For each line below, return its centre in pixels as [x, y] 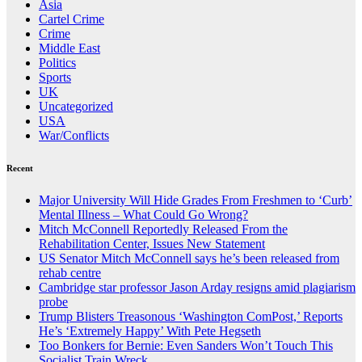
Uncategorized [76, 106]
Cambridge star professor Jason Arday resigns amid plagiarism [197, 287]
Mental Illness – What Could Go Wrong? [143, 214]
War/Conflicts [74, 135]
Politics [57, 62]
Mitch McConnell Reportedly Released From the [163, 229]
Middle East [69, 48]
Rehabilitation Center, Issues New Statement [152, 243]
